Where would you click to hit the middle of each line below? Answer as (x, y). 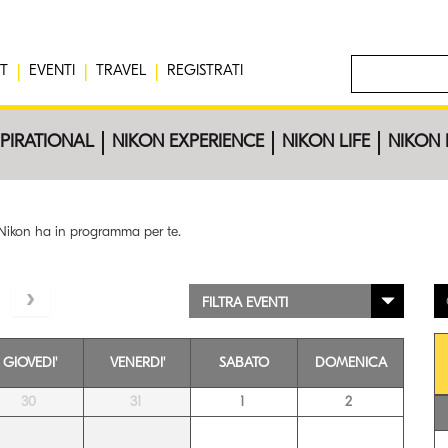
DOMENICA (350, 362)
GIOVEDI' (30, 362)
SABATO (244, 362)
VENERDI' (137, 362)
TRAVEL (121, 70)
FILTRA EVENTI (245, 302)
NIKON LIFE (326, 141)
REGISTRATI (205, 70)
